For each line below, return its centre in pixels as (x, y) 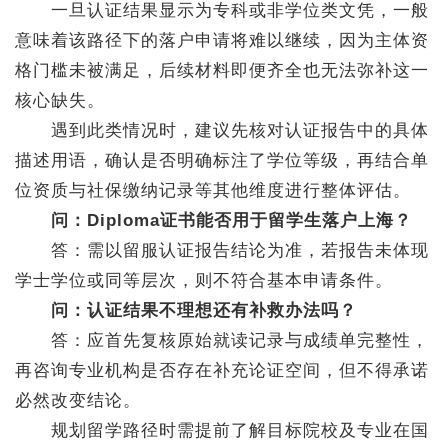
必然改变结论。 (78, 400)
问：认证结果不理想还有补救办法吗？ (204, 310)
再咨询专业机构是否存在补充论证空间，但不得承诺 (222, 370)
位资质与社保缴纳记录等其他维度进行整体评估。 (213, 190)
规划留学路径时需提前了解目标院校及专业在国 (222, 430)
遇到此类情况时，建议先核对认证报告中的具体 (222, 130)
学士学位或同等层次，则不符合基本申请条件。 (204, 280)
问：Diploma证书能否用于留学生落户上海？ (231, 220)
